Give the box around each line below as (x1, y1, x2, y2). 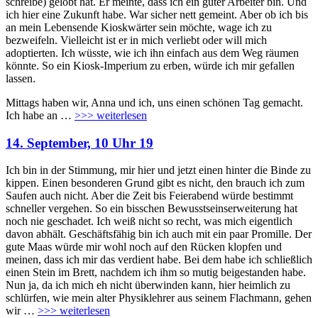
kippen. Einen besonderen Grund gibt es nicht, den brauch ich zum (6, 177, 305, 190)
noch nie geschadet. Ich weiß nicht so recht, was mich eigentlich (6, 215, 292, 228)
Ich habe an (6, 109, 60, 121)
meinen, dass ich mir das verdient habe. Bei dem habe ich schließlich (6, 253, 312, 266)
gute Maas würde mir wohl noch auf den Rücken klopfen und (6, 241, 282, 253)
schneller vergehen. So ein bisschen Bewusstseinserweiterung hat (6, 202, 297, 215)
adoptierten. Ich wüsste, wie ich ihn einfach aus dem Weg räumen (6, 46, 299, 59)
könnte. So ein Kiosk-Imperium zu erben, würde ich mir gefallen (6, 59, 295, 72)
